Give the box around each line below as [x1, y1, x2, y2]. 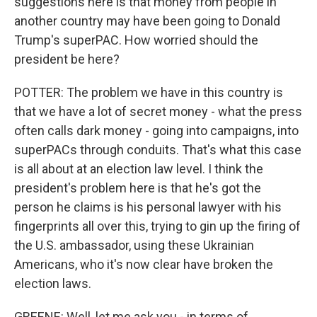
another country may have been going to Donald [14, 13, 280, 28]
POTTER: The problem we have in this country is [14, 85, 283, 100]
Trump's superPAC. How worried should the [14, 33, 258, 47]
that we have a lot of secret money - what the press [14, 104, 302, 119]
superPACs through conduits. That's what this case [14, 142, 301, 157]
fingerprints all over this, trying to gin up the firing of [14, 219, 301, 234]
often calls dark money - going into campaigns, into [14, 123, 299, 138]
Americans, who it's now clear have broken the [14, 257, 273, 272]
